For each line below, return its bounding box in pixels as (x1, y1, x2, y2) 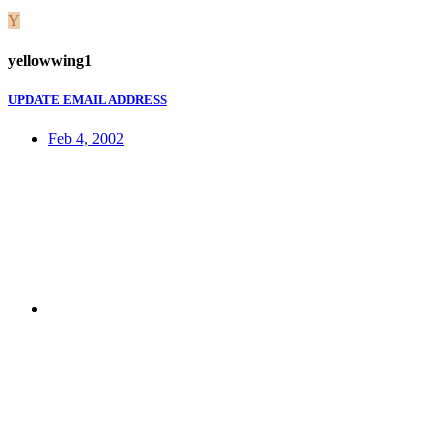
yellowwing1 (8, 51, 92, 69)
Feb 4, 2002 (48, 129, 124, 147)
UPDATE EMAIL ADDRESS (8, 91, 167, 107)
